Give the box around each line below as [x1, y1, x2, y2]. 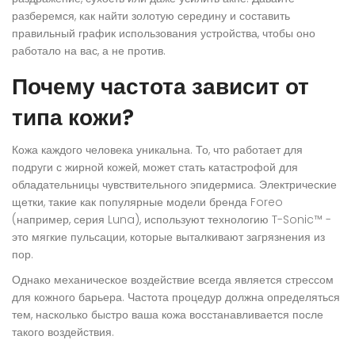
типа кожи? [12, 102, 134, 134]
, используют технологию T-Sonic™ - [139, 212, 331, 228]
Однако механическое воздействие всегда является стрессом [12, 272, 334, 288]
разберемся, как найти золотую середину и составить [12, 8, 290, 25]
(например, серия [12, 212, 108, 228]
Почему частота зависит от [12, 71, 309, 103]
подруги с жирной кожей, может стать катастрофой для [12, 159, 298, 176]
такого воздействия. [12, 324, 114, 341]
